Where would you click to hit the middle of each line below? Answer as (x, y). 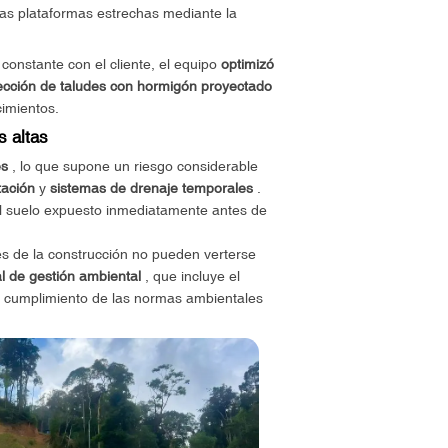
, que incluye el (190, 276)
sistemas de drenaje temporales (151, 188)
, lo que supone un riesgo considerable (132, 166)
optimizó (247, 64)
